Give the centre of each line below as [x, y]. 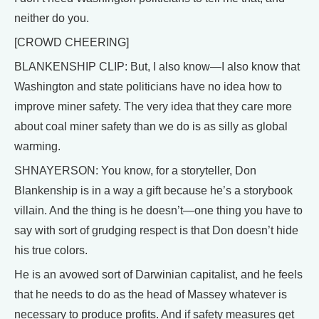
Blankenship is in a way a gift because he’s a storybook [153, 190]
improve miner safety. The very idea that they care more [153, 106]
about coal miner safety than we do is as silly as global [151, 126]
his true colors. [51, 250]
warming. [37, 146]
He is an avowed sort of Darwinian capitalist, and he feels [158, 274]
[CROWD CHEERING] [72, 42]
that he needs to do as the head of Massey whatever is [151, 294]
